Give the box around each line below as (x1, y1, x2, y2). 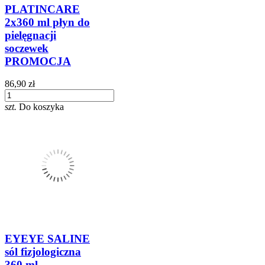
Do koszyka (19, 102, 64, 112)
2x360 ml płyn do (5, 15, 90, 28)
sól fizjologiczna (5, 245, 81, 258)
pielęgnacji (5, 28, 56, 41)
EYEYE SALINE (5, 232, 90, 245)
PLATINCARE (5, 2, 80, 15)
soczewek (5, 41, 49, 54)
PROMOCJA (5, 54, 71, 67)
